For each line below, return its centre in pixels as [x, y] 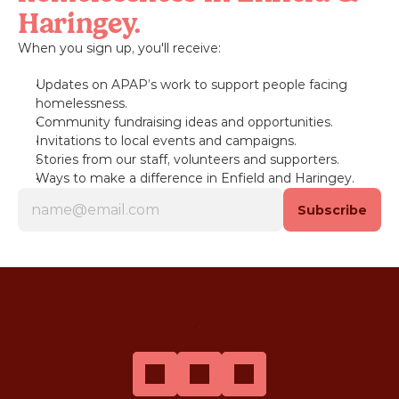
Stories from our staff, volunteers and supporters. [187, 159]
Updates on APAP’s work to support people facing [191, 85]
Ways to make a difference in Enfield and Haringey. [195, 178]
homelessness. [81, 103]
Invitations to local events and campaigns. [166, 141]
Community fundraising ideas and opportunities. [184, 122]
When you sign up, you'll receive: [119, 48]
